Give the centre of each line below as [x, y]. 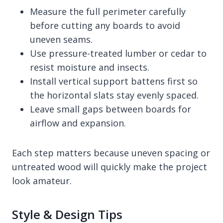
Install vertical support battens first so [114, 81]
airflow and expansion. [78, 123]
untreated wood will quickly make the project [110, 167]
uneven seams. [61, 39]
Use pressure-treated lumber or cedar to [118, 53]
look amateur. [42, 180]
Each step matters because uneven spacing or [111, 153]
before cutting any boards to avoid [105, 25]
